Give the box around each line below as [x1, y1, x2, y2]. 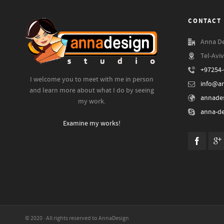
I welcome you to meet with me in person [29, 74, 153, 84]
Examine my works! [62, 118, 120, 128]
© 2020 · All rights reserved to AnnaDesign [25, 214, 129, 222]
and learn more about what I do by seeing [29, 85, 154, 95]
